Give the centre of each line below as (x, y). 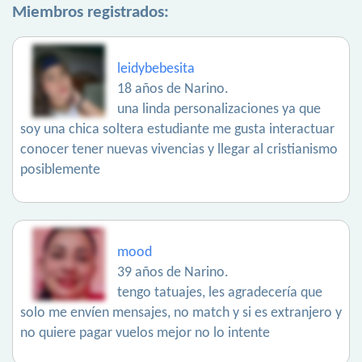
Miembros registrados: (90, 13)
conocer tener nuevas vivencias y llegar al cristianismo (179, 150)
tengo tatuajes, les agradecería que (220, 293)
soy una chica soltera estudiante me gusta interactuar (177, 130)
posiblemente (60, 170)
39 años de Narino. (173, 273)
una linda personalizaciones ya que (219, 110)
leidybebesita (156, 69)
